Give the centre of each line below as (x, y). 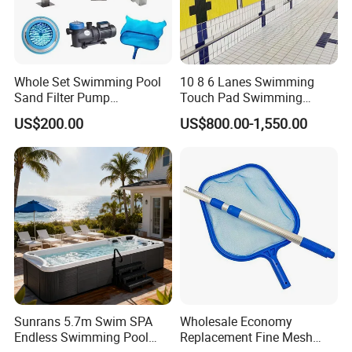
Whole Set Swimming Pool (88, 81)
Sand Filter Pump (62, 97)
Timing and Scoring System (257, 113)
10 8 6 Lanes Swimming (247, 81)
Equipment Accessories (79, 113)
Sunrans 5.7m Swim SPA (84, 321)
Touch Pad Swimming (241, 97)
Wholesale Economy (236, 321)
